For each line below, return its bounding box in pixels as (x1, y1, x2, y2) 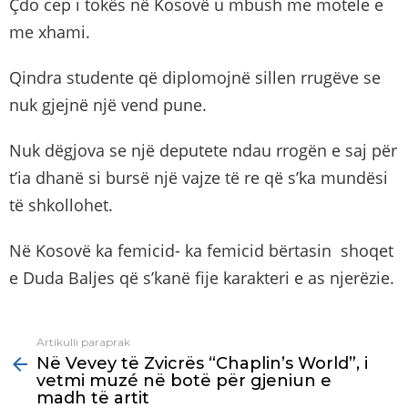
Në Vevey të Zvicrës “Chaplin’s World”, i (36, 353, 368, 374)
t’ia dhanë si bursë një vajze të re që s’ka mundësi (9, 167, 388, 189)
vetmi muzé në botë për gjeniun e (36, 371, 331, 392)
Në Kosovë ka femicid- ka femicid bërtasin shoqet (9, 240, 393, 262)
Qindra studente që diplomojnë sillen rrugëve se (9, 66, 381, 89)
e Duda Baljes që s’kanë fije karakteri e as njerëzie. (9, 267, 394, 290)
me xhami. (9, 21, 95, 44)
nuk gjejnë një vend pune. (9, 94, 211, 117)
